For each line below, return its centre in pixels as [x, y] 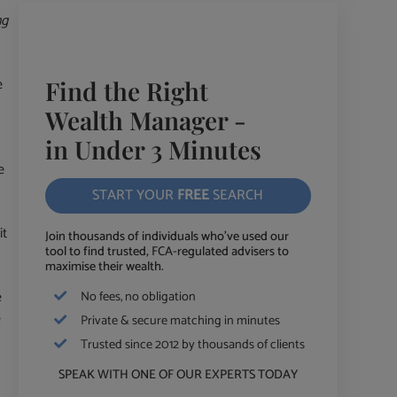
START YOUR [135, 195]
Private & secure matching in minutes [180, 320]
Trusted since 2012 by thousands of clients [192, 344]
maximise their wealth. [104, 266]
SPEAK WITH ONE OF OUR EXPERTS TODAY [178, 374]
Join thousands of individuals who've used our [167, 236]
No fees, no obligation [138, 296]
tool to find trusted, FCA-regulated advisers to [167, 251]
